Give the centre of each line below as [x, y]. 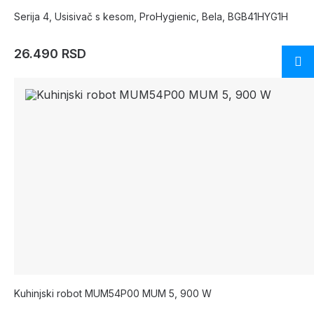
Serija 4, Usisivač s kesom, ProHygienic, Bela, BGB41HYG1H [151, 16]
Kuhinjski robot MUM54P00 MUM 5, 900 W [113, 293]
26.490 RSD [50, 53]
